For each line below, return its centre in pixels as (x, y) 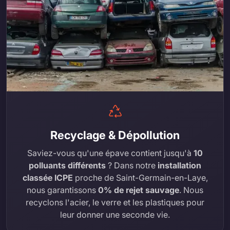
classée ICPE (47, 178)
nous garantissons (62, 190)
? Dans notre (132, 166)
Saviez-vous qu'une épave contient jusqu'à (110, 153)
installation (179, 166)
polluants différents (67, 166)
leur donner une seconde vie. (115, 215)
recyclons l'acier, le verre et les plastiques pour (115, 203)
